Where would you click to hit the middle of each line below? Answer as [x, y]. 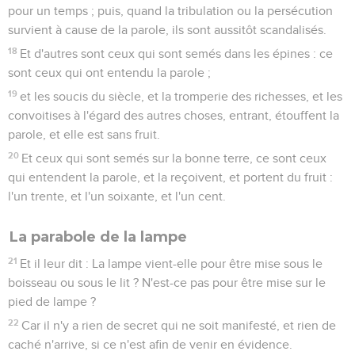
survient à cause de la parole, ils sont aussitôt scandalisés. [167, 30]
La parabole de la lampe [98, 237]
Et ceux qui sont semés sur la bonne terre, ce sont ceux [174, 158]
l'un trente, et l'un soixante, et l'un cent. [117, 196]
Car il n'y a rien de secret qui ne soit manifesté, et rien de [179, 325]
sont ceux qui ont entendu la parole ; [109, 73]
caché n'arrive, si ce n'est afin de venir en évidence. [150, 344]
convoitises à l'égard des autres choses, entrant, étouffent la [174, 115]
